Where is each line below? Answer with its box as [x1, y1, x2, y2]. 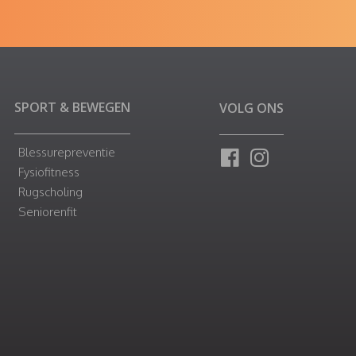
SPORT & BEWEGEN [14, 99, 130, 117]
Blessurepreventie [18, 145, 115, 161]
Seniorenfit [18, 204, 77, 220]
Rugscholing [18, 184, 83, 200]
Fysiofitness [18, 164, 79, 180]
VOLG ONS [219, 99, 284, 118]
